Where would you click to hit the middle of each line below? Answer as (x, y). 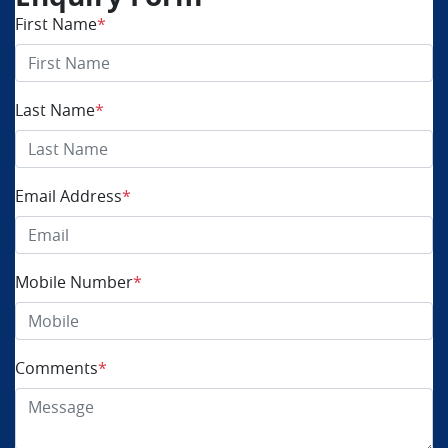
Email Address (68, 196)
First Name (56, 24)
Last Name (55, 110)
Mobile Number (74, 282)
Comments (56, 368)
